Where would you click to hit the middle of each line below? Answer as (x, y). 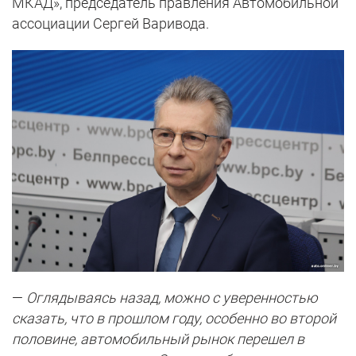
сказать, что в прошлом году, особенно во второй (174, 318)
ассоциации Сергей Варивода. (110, 24)
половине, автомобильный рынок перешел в (158, 339)
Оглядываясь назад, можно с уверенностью (172, 297)
